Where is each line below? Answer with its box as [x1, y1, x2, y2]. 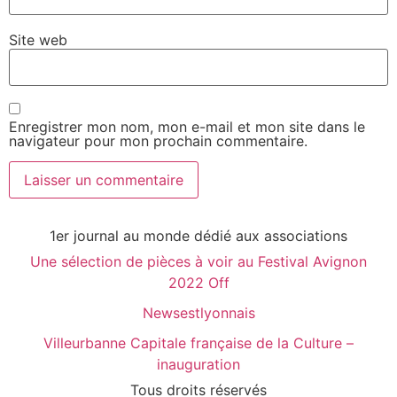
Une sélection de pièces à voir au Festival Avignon [30, 253, 367, 271]
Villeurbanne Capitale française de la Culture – [43, 334, 354, 353]
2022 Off [167, 274, 230, 292]
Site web [9, 30, 67, 49]
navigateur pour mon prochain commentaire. [9, 132, 307, 151]
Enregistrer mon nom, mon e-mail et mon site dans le [9, 118, 365, 136]
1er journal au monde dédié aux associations [50, 227, 347, 245]
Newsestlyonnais [142, 304, 255, 323]
